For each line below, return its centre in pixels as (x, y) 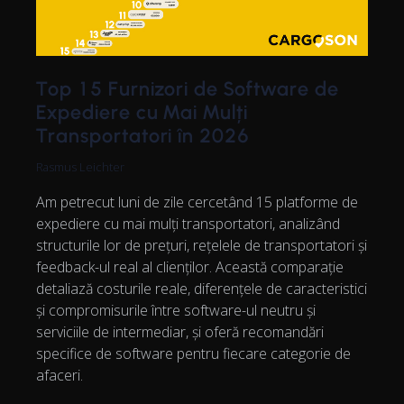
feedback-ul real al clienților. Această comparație (190, 266)
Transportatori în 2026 (143, 135)
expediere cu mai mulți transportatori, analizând (188, 223)
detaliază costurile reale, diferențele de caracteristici (202, 288)
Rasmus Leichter (80, 166)
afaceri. (60, 375)
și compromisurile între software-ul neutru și (176, 310)
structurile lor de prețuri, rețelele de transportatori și (202, 245)
